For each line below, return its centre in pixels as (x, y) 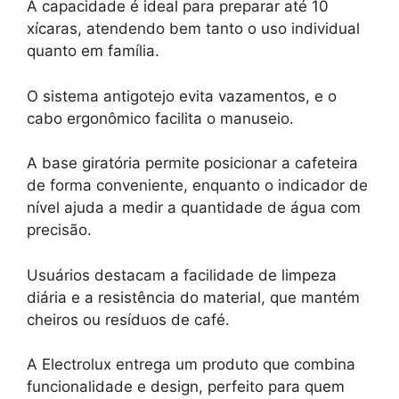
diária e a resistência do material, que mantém (193, 297)
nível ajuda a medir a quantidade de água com (194, 208)
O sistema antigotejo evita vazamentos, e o (182, 96)
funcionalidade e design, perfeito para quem (186, 387)
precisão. (59, 230)
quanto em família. (93, 51)
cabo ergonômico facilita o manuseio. (160, 118)
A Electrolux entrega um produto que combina (191, 365)
